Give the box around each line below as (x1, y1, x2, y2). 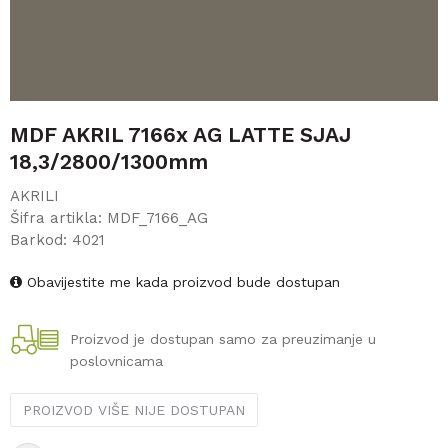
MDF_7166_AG (107, 209, 208, 227)
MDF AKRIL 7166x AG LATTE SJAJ (10, 122, 351, 147)
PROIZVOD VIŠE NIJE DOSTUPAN (23, 402, 245, 418)
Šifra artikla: (10, 209, 107, 227)
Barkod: (10, 231, 72, 249)
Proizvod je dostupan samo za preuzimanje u (70, 331, 376, 347)
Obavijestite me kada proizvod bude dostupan (22, 274, 340, 290)
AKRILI (10, 187, 59, 205)
